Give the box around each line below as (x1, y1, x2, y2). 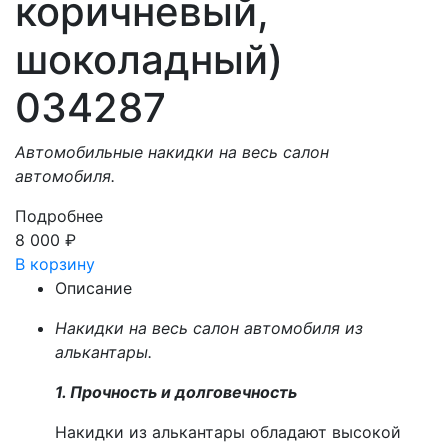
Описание (55, 277, 132, 298)
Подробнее (15, 205, 103, 226)
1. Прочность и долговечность (55, 381, 297, 402)
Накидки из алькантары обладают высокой (55, 421, 401, 442)
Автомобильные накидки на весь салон (15, 141, 329, 162)
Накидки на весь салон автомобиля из (55, 317, 363, 338)
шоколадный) (15, 34, 283, 84)
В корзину (15, 253, 95, 274)
